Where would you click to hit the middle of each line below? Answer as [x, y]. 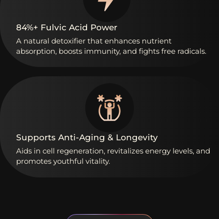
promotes [34, 161]
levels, [183, 151]
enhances [122, 41]
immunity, [102, 51]
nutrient [157, 41]
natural [36, 41]
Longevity [137, 138]
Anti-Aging [82, 138]
